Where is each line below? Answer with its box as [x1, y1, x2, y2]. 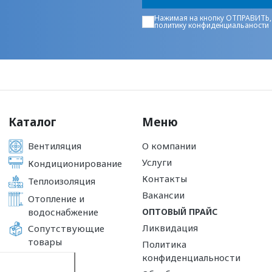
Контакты [142, 172, 187, 185]
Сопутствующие [28, 222, 104, 234]
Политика [142, 237, 186, 250]
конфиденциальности [142, 251, 240, 263]
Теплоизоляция [28, 174, 95, 187]
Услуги [142, 155, 172, 168]
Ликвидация [142, 221, 198, 234]
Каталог [8, 114, 56, 129]
